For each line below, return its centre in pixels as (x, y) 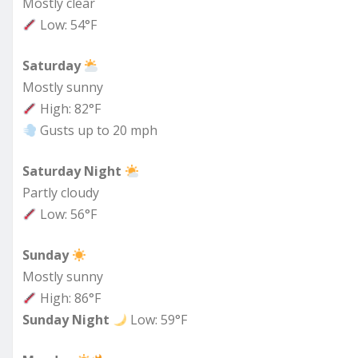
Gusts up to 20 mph (97, 131)
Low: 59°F (157, 320)
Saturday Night (72, 171)
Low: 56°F (67, 215)
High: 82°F (69, 109)
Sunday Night (66, 320)
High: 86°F (69, 298)
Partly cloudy (61, 193)
